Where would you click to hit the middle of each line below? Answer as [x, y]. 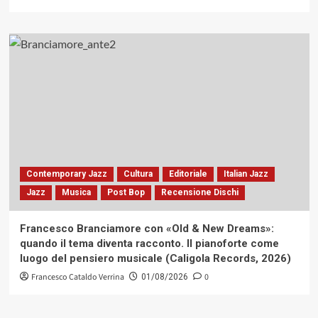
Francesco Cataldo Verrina [77, 277]
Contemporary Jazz [66, 174]
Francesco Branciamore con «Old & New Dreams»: [147, 228]
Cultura [138, 174]
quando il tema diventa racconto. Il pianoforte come [149, 243]
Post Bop [126, 192]
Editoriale [188, 174]
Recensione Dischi [199, 192]
